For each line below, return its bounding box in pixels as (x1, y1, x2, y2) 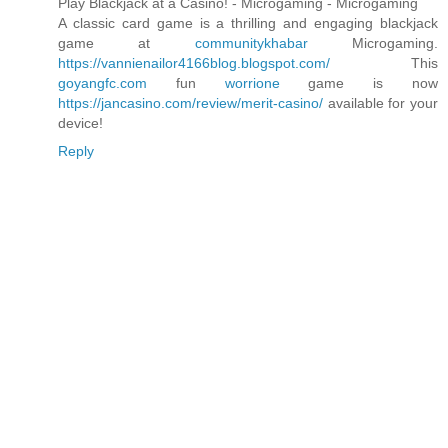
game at (58, 35, 195, 52)
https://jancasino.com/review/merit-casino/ (58, 95, 323, 112)
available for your (323, 95, 438, 112)
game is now (279, 75, 439, 92)
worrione (224, 75, 280, 92)
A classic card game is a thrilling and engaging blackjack (58, 15, 438, 32)
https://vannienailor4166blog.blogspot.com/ (58, 55, 330, 72)
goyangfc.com (58, 75, 147, 92)
